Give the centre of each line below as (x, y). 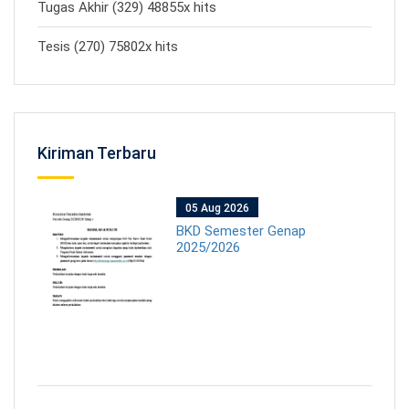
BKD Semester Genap (241, 231)
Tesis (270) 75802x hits (108, 46)
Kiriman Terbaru (97, 152)
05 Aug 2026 (218, 208)
